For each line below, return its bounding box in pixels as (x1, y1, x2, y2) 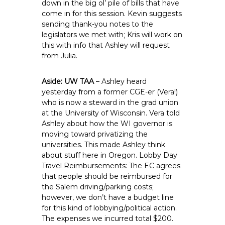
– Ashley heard (94, 77, 147, 86)
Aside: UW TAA (42, 77, 94, 86)
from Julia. (42, 51, 78, 60)
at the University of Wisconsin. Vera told (42, 108, 180, 118)
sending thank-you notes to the (42, 20, 154, 29)
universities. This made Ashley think (42, 140, 166, 149)
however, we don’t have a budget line (42, 193, 174, 202)
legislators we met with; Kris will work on (42, 30, 183, 39)
